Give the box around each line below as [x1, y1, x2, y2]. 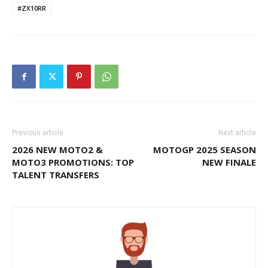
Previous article [12, 129, 63, 138]
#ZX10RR [17, 4, 46, 13]
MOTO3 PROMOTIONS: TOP [12, 156, 134, 169]
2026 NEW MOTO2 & [12, 144, 103, 156]
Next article [218, 129, 256, 138]
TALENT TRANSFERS [12, 169, 99, 181]
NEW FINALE [202, 156, 256, 169]
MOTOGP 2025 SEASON [153, 144, 256, 156]
